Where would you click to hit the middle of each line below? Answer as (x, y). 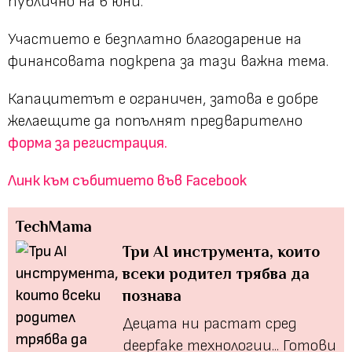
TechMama (54, 226)
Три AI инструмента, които (221, 251)
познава (152, 295)
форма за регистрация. (88, 143)
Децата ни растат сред (209, 323)
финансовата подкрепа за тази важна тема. (168, 61)
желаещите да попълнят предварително (155, 121)
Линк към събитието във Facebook (127, 180)
